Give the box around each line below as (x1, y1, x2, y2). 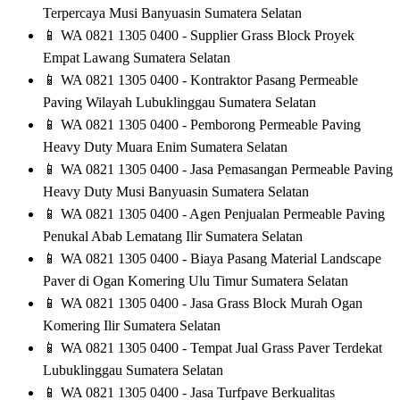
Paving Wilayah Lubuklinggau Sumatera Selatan (43, 95, 316, 111)
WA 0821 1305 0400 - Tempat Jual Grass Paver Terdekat (57, 340, 382, 356)
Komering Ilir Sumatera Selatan (43, 318, 221, 334)
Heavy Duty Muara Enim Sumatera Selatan (43, 139, 287, 155)
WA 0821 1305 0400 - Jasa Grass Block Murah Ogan (57, 296, 362, 312)
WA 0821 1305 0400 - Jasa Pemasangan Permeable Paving (57, 162, 393, 178)
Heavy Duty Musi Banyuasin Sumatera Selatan (43, 184, 309, 200)
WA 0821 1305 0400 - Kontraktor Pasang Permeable (57, 72, 358, 88)
